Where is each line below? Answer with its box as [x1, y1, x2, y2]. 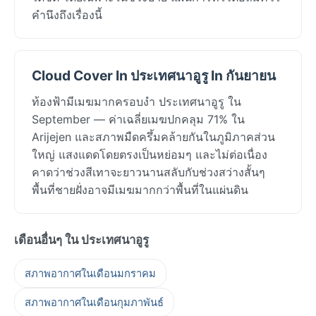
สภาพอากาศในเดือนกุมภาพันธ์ [25, 296, 164, 309]
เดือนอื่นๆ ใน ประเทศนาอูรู [14, 232, 149, 247]
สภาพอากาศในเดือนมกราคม [25, 267, 156, 280]
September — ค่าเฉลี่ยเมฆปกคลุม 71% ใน [32, 111, 245, 126]
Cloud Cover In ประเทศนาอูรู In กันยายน [32, 66, 276, 84]
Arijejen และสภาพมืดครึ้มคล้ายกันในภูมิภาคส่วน [32, 129, 275, 144]
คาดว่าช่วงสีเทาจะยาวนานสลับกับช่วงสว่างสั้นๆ [32, 164, 265, 179]
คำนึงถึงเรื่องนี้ [32, 7, 102, 22]
